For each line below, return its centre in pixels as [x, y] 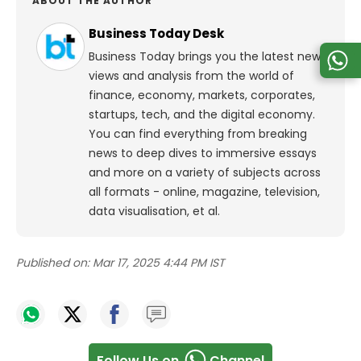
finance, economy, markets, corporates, [202, 95]
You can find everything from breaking [198, 134]
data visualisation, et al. [154, 212]
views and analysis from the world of [191, 76]
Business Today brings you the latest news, [209, 57]
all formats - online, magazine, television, [204, 192]
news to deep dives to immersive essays [203, 154]
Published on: [53, 263]
